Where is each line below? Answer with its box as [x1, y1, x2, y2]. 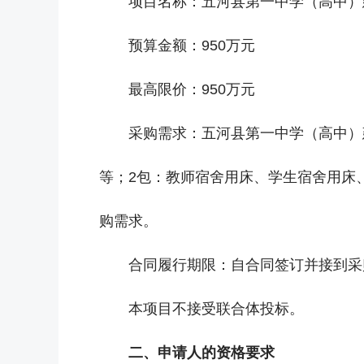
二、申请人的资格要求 [128, 344, 275, 361]
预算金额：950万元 [128, 37, 255, 54]
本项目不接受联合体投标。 [128, 301, 304, 317]
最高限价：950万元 [128, 81, 255, 97]
